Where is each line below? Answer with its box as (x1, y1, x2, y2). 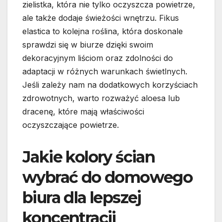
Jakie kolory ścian (22, 147, 155, 167)
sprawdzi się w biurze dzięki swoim (22, 40, 153, 50)
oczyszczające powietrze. (22, 120, 119, 130)
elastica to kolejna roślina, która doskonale (22, 26, 183, 37)
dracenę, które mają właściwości (22, 107, 144, 117)
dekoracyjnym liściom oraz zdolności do (22, 53, 173, 63)
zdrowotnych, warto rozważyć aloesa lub (22, 93, 180, 104)
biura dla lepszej (22, 188, 141, 208)
